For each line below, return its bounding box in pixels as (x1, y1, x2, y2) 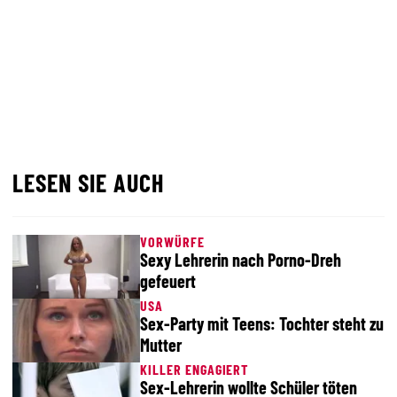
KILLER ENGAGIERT (140, 361, 249, 378)
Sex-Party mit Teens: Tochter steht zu (140, 313, 384, 334)
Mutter (140, 334, 182, 355)
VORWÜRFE (140, 233, 205, 250)
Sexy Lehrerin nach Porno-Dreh (140, 249, 341, 270)
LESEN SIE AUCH (12, 167, 164, 198)
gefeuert (140, 270, 196, 292)
